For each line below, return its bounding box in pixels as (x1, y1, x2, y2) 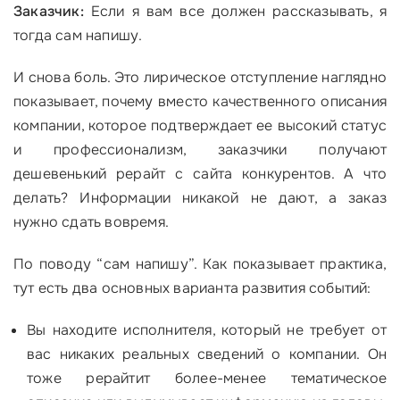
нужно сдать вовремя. (13, 212, 169, 231)
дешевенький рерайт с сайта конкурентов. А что (13, 164, 387, 183)
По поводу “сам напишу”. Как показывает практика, (13, 254, 387, 273)
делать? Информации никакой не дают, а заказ (13, 188, 387, 207)
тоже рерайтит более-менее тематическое (27, 369, 387, 387)
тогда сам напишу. (13, 26, 143, 45)
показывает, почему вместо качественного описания (13, 92, 387, 111)
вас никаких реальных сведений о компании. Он (27, 345, 387, 363)
